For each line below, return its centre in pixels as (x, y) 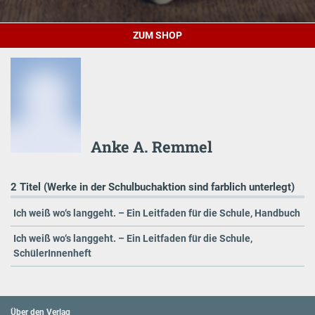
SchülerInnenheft (52, 253)
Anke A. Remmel (152, 146)
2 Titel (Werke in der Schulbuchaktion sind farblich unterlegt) (153, 187)
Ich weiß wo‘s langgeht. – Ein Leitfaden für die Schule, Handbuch (156, 213)
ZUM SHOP (157, 35)
